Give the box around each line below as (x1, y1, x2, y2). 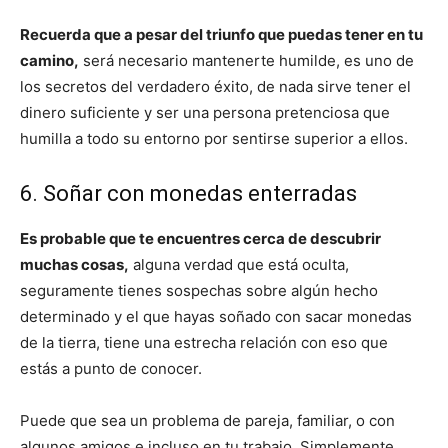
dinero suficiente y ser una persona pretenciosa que (20, 102, 390, 122)
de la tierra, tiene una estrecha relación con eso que (20, 332, 388, 352)
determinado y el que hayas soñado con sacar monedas (20, 306, 412, 326)
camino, (20, 50, 79, 70)
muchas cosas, (20, 254, 129, 274)
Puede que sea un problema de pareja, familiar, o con (20, 410, 395, 430)
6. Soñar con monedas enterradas (20, 180, 357, 206)
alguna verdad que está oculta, (129, 254, 349, 274)
